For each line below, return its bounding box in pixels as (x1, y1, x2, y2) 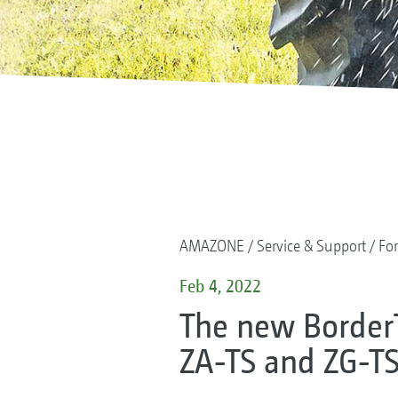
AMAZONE (179, 236, 244, 255)
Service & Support (256, 236, 366, 255)
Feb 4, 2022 (179, 275, 261, 296)
